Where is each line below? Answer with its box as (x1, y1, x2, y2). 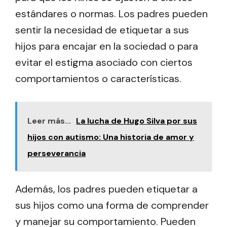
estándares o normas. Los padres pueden (15, 7, 208, 20)
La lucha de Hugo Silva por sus (76, 115, 197, 126)
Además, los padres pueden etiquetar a (15, 182, 198, 196)
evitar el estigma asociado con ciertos (15, 55, 193, 69)
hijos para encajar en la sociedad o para (15, 39, 198, 53)
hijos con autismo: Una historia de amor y (27, 131, 194, 142)
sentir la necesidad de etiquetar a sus (15, 23, 189, 36)
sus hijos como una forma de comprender (15, 198, 209, 212)
